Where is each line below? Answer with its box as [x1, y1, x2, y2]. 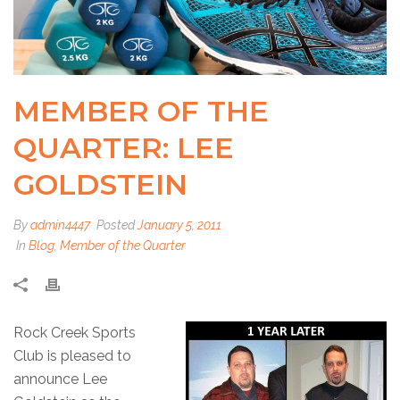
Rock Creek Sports [13, 323, 136, 341]
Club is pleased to [13, 346, 131, 364]
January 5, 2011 [137, 217, 221, 232]
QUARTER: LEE [13, 129, 234, 165]
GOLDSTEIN [13, 166, 187, 202]
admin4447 [30, 217, 90, 232]
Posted [94, 217, 137, 232]
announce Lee [13, 370, 107, 387]
